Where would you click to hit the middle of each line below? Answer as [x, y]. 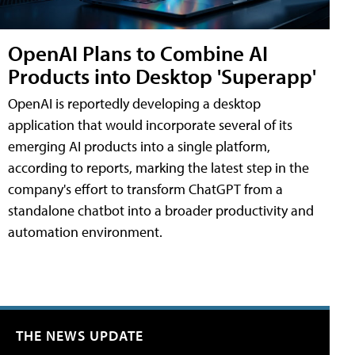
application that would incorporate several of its [150, 125]
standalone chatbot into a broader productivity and [161, 211]
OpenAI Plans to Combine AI [138, 53]
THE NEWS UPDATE [80, 336]
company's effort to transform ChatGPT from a [145, 189]
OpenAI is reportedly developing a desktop [134, 104]
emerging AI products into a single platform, [139, 147]
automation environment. [85, 232]
